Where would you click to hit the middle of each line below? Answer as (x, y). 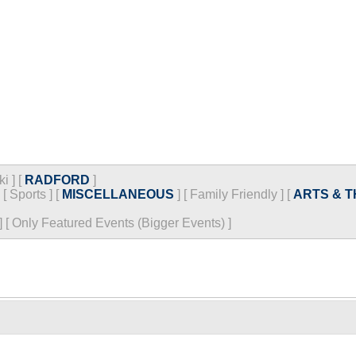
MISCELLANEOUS (118, 194)
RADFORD (57, 180)
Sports (28, 194)
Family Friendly (234, 194)
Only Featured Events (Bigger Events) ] (122, 223)
